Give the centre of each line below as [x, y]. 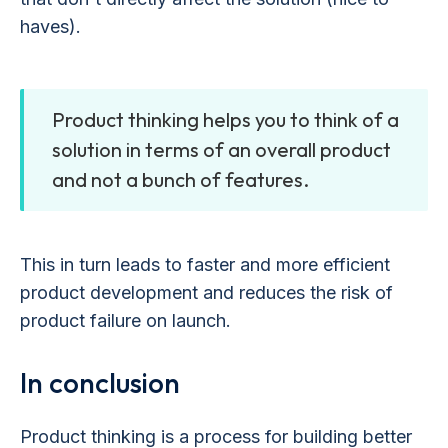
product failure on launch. [125, 320]
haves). [50, 26]
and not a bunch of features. [180, 179]
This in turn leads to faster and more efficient [205, 264]
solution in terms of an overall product [221, 149]
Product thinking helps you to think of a [225, 119]
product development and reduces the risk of [206, 292]
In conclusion [100, 382]
